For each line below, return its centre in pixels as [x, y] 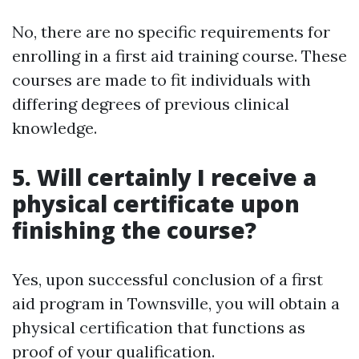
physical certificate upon [156, 204]
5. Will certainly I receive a [164, 177]
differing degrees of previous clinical [151, 104]
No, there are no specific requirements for [171, 32]
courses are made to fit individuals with [161, 80]
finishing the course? [134, 230]
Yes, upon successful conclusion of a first [167, 280]
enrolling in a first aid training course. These [179, 56]
